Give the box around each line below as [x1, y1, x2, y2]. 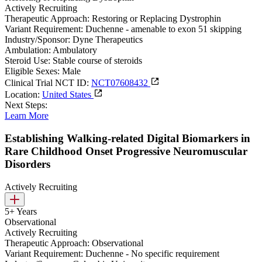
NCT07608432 [91, 78, 150, 88]
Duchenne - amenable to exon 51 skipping [85, 24, 242, 35]
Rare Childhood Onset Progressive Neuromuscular [5, 144, 247, 157]
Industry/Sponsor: [5, 35, 70, 45]
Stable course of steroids [53, 56, 142, 66]
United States [42, 89, 94, 100]
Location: [5, 89, 40, 100]
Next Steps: [5, 100, 47, 111]
